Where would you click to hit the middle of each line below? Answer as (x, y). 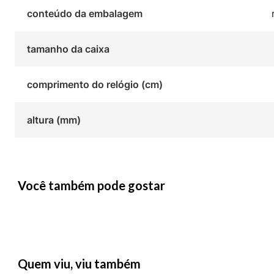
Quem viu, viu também (79, 264)
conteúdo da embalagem (84, 14)
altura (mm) (54, 120)
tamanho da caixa (68, 49)
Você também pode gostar (91, 186)
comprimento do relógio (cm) (94, 85)
